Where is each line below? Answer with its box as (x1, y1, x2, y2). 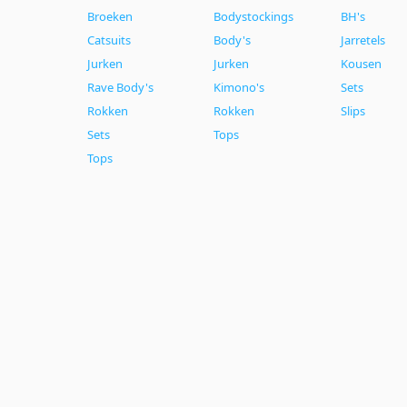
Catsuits (87, 31, 131, 48)
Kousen (340, 55, 382, 72)
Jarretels (340, 31, 385, 48)
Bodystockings (213, 7, 294, 25)
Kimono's (213, 78, 265, 95)
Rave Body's (87, 78, 154, 95)
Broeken (87, 7, 133, 25)
